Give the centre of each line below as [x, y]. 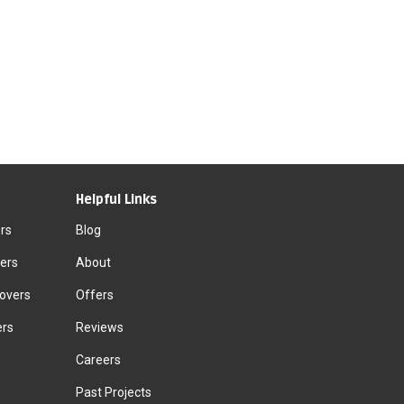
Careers [98, 360]
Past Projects [113, 393]
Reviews [99, 328]
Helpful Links [116, 200]
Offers [94, 295]
